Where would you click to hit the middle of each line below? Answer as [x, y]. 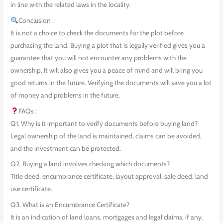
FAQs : [27, 111]
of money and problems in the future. [65, 95]
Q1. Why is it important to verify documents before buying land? [104, 123]
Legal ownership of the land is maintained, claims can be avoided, [106, 136]
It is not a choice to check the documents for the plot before [97, 33]
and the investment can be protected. [66, 148]
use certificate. [32, 189]
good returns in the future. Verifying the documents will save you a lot [111, 82]
